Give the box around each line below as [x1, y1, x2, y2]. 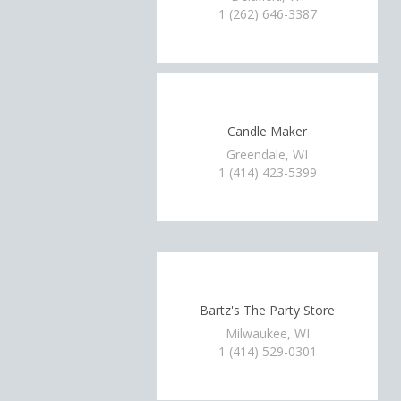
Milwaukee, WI [225, 324, 310, 342]
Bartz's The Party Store [200, 302, 336, 319]
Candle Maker [227, 123, 308, 140]
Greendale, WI [226, 145, 309, 163]
